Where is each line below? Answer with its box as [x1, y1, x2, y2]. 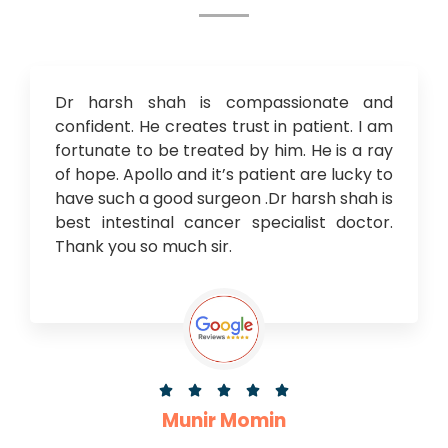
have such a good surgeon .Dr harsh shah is [55, 186, 393, 210]
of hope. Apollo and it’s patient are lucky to [55, 162, 393, 186]
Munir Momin [162, 406, 286, 434]
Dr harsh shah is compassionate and [55, 90, 393, 114]
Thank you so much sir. [55, 234, 232, 258]
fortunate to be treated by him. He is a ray [55, 138, 393, 162]
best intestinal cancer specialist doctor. [55, 210, 393, 234]
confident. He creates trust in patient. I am [55, 114, 393, 138]
